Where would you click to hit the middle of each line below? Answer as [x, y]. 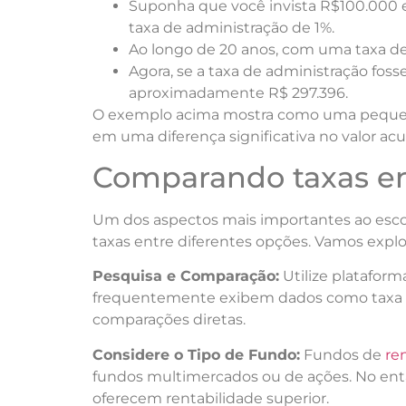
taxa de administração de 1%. [232, 27]
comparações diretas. [169, 320]
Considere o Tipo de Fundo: [196, 354]
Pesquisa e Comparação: [186, 276]
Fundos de [343, 354]
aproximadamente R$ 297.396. [238, 92]
